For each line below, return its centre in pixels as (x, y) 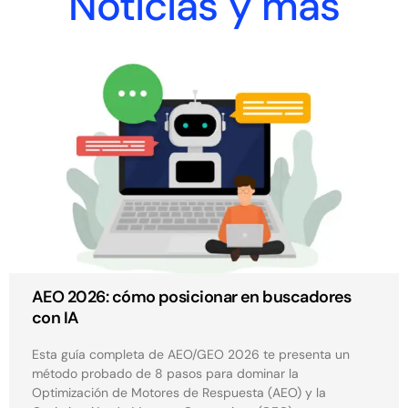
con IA (56, 318)
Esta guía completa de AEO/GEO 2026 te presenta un (191, 355)
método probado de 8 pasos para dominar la (165, 374)
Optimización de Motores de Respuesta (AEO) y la (179, 393)
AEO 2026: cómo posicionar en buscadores (192, 297)
